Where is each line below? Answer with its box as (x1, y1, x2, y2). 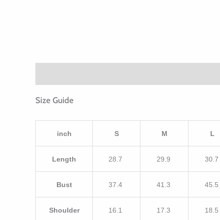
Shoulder (49, 206, 80, 215)
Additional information (85, 69, 167, 79)
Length (52, 155, 76, 164)
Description (35, 69, 77, 79)
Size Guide (35, 95, 74, 105)
